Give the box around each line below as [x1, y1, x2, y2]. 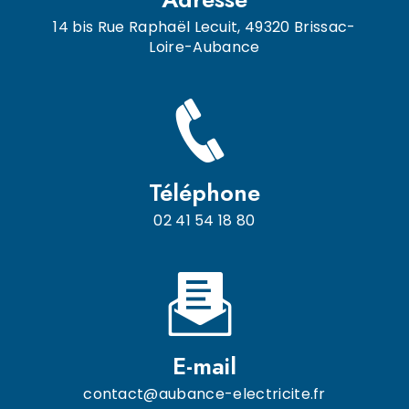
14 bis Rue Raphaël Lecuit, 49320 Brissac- [53, 16, 356, 37]
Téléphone [149, 176, 260, 210]
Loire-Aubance [149, 37, 260, 58]
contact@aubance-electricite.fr [83, 383, 326, 404]
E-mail [173, 350, 236, 383]
